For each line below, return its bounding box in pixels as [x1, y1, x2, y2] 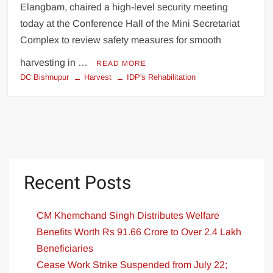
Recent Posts [24, 169, 132, 197]
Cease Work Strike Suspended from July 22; [37, 260, 228, 271]
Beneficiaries [37, 243, 94, 254]
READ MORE [96, 58, 147, 68]
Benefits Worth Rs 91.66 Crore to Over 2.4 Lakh [37, 227, 242, 238]
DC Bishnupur [20, 72, 69, 82]
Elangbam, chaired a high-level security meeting [20, 1, 229, 12]
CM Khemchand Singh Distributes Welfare [37, 210, 220, 221]
